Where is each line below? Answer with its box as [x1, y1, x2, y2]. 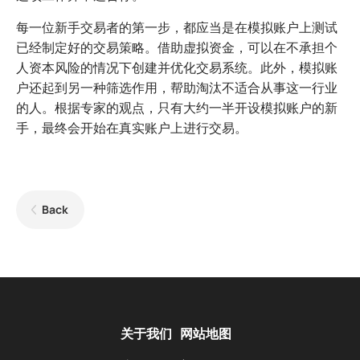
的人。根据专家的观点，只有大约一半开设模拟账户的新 [16, 99, 337, 117]
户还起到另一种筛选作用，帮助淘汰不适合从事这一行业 [16, 79, 337, 97]
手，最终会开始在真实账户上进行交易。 [16, 119, 247, 137]
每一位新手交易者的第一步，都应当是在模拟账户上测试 [16, 18, 337, 37]
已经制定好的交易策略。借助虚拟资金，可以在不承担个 [16, 39, 337, 57]
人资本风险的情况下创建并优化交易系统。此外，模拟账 [16, 59, 337, 77]
